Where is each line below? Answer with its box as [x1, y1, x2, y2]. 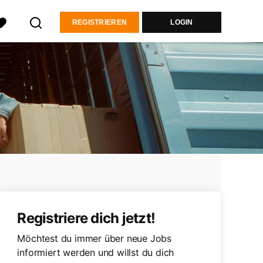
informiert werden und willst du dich [17, 247, 174, 258]
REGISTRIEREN [72, 18, 127, 26]
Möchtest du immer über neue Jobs [17, 232, 171, 244]
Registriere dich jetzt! [17, 210, 156, 227]
